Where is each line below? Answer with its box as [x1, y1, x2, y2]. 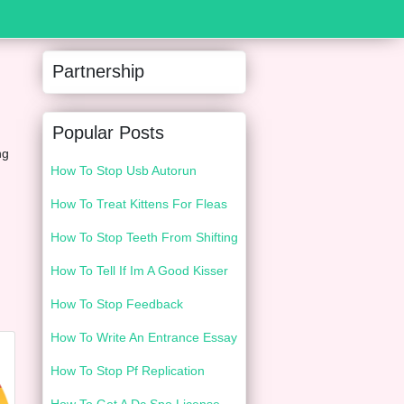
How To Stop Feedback [50, 297, 183, 311]
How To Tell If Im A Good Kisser [50, 263, 228, 278]
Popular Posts [52, 123, 164, 142]
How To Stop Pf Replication [50, 363, 205, 378]
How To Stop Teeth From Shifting [50, 230, 238, 244]
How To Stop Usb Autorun [50, 163, 197, 178]
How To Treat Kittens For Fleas [50, 197, 227, 211]
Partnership [52, 61, 144, 81]
